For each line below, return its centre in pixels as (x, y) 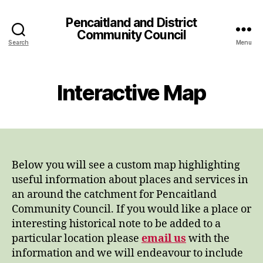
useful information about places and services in (130, 180)
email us (164, 239)
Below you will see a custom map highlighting (126, 165)
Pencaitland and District (131, 23)
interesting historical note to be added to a (116, 224)
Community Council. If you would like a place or (131, 209)
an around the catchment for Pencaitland (114, 195)
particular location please (77, 239)
